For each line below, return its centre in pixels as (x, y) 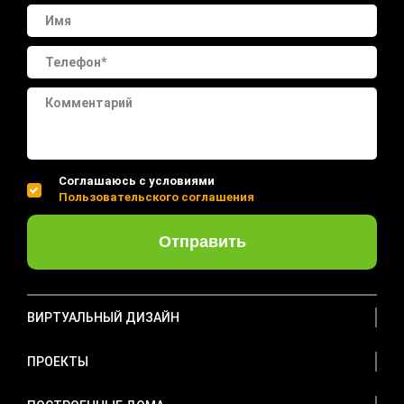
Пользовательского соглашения (157, 197)
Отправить (202, 241)
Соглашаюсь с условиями (137, 180)
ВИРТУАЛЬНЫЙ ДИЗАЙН (104, 317)
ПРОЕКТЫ (58, 361)
